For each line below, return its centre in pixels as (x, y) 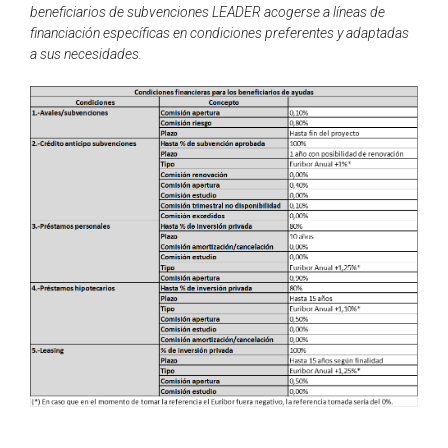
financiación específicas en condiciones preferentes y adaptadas (219, 32)
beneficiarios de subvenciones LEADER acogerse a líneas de (207, 11)
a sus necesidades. (87, 53)
